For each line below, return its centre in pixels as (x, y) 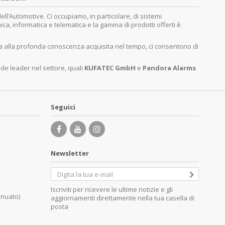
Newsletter (70, 153)
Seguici (63, 107)
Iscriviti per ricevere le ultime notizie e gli (112, 189)
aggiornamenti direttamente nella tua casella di (123, 198)
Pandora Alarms (169, 68)
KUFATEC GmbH (110, 68)
